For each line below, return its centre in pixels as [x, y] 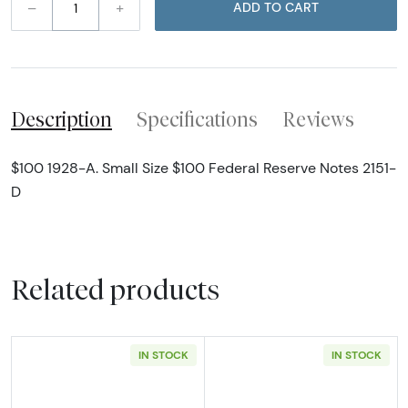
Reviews [318, 119]
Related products [115, 290]
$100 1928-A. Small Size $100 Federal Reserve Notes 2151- [204, 168]
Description [61, 119]
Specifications [197, 119]
